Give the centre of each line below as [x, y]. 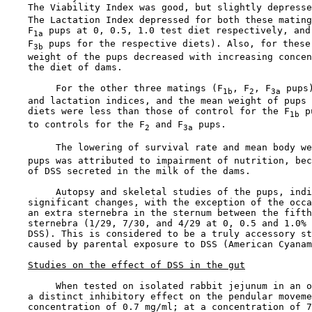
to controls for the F [75, 124]
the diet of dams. [64, 67]
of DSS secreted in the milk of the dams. [128, 171]
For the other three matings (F [114, 88]
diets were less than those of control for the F [148, 111]
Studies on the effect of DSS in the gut [136, 265]
